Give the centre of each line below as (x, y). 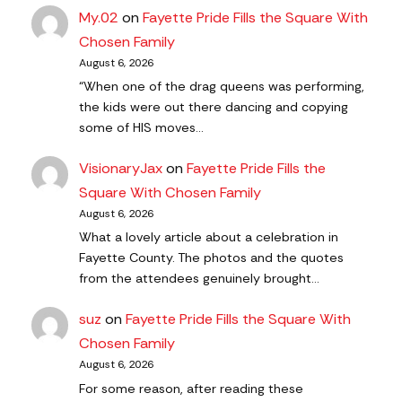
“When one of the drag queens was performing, (222, 86)
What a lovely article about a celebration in (209, 237)
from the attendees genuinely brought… (200, 279)
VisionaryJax (121, 169)
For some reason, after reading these (192, 388)
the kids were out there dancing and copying (214, 107)
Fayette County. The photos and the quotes (212, 258)
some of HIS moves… (142, 127)
